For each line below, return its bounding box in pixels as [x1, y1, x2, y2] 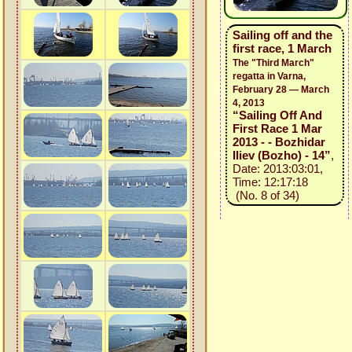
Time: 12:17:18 [232, 175, 308, 189]
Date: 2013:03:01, [232, 162, 323, 175]
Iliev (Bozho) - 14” [232, 148, 331, 162]
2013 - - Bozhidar [232, 135, 325, 148]
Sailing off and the [232, 28, 332, 42]
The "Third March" [232, 57, 314, 68]
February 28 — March [232, 84, 329, 95]
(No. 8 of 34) [232, 189, 299, 202]
